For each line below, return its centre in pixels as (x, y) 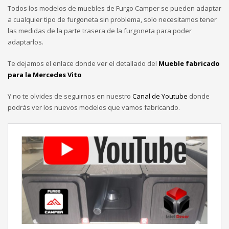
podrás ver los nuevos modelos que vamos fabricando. (94, 107)
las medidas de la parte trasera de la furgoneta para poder (100, 30)
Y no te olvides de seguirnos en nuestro (70, 96)
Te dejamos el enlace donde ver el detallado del (83, 63)
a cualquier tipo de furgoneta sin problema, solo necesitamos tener (112, 19)
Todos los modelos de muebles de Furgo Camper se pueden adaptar (114, 8)
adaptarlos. (26, 42)
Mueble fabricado (189, 63)
